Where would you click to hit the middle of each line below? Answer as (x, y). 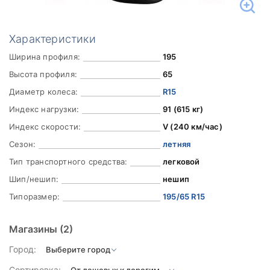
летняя (177, 144)
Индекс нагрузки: (44, 109)
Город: (23, 249)
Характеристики (52, 39)
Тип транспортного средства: (68, 162)
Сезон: (23, 144)
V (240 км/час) (192, 127)
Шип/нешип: (34, 179)
